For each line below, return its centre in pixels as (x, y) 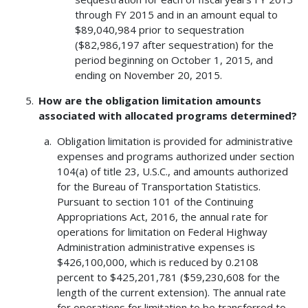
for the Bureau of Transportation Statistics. (158, 187)
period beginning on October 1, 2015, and (174, 60)
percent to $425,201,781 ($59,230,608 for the (168, 277)
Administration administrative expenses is (156, 247)
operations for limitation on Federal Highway (162, 232)
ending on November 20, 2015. (148, 75)
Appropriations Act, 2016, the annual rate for (162, 217)
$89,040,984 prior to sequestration (159, 30)
